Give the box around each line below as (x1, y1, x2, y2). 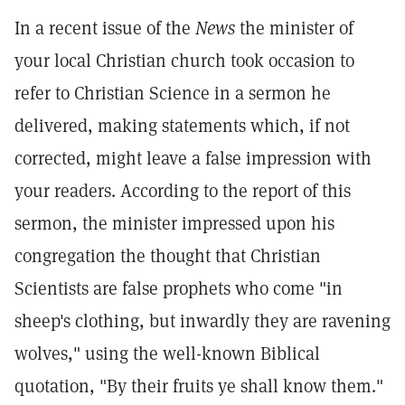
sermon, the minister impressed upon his (14, 212, 334, 235)
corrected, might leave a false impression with (14, 146, 372, 170)
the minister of (235, 16, 353, 40)
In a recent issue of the (14, 16, 195, 40)
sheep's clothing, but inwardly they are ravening (14, 309, 391, 333)
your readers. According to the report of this (14, 179, 351, 202)
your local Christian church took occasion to (14, 49, 354, 72)
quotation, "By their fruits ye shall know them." (14, 374, 383, 398)
